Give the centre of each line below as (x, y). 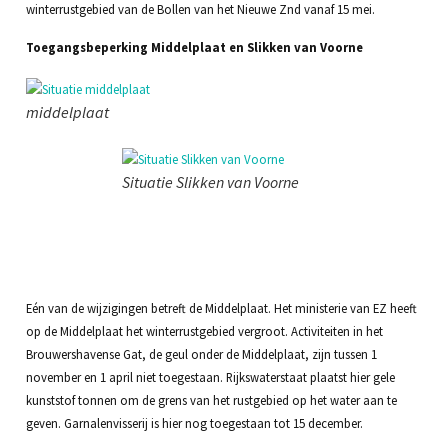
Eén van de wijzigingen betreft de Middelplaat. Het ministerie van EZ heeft (221, 308)
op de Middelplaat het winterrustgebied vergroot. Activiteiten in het (204, 331)
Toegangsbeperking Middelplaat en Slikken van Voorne (194, 46)
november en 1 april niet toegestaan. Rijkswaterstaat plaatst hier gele (210, 377)
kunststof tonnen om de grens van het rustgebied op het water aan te (211, 400)
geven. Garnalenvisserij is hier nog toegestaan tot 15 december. (194, 423)
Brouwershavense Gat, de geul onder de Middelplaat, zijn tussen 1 (201, 354)
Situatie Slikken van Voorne (211, 181)
